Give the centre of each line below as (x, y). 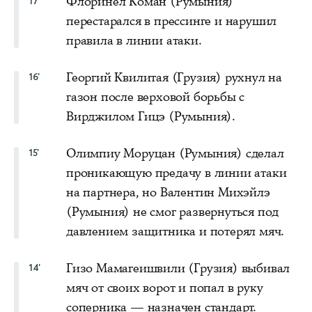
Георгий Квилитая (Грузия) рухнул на (174, 77)
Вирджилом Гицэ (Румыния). (151, 116)
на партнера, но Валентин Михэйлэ (168, 192)
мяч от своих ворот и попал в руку (165, 287)
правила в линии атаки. (134, 40)
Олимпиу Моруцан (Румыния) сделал (175, 153)
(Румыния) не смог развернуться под (173, 211)
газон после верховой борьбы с (156, 96)
